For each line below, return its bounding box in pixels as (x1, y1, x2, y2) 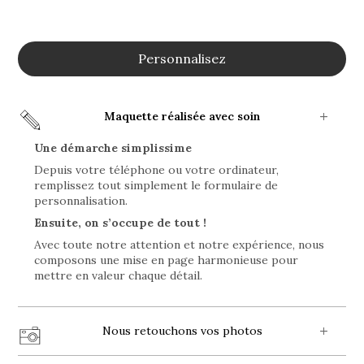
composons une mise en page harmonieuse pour (34, 252, 299, 267)
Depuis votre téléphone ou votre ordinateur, (34, 162, 279, 177)
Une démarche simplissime (34, 140, 193, 155)
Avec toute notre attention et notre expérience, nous (34, 236, 325, 252)
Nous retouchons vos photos (102, 323, 262, 338)
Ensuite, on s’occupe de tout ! (34, 214, 207, 230)
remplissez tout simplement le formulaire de (34, 177, 279, 193)
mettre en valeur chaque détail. (34, 267, 203, 283)
